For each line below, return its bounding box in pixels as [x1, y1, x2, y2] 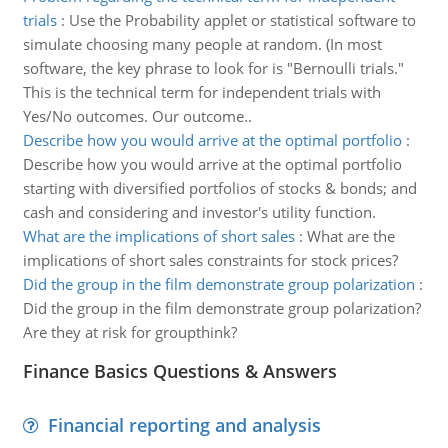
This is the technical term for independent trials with [22, 82, 381, 102]
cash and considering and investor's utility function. [22, 202, 376, 222]
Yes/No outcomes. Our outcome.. [22, 106, 252, 126]
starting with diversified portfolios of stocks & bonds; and [22, 178, 417, 198]
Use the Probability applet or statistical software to [68, 10, 416, 30]
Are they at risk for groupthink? [22, 322, 237, 342]
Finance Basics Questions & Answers [22, 359, 337, 383]
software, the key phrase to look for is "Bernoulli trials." [22, 58, 404, 78]
